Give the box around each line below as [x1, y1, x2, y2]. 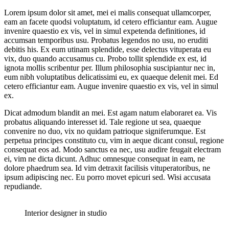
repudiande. [4, 182, 42, 191]
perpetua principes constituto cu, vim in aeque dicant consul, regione [4, 136, 224, 145]
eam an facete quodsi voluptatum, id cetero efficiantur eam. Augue [4, 17, 217, 26]
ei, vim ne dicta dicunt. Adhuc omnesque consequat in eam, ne [4, 154, 205, 163]
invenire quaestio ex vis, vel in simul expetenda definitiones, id [4, 27, 205, 35]
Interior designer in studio [25, 209, 107, 217]
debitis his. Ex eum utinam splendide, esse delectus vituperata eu [4, 45, 211, 54]
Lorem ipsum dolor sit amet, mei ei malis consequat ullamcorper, [4, 8, 211, 17]
